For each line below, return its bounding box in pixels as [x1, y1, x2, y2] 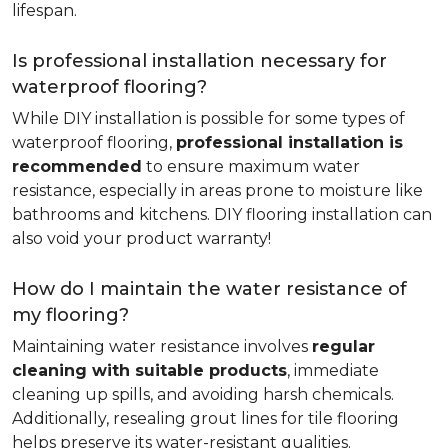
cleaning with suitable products [12, 361, 287, 380]
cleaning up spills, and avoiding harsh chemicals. [12, 385, 394, 404]
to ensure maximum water [142, 157, 360, 176]
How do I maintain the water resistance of [12, 278, 407, 300]
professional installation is [176, 133, 403, 152]
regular [312, 337, 375, 356]
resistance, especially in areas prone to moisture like [12, 181, 423, 200]
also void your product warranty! [12, 229, 271, 248]
